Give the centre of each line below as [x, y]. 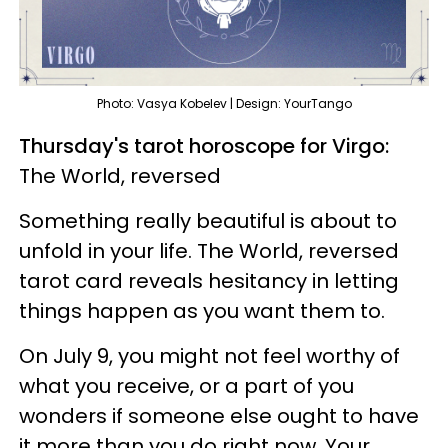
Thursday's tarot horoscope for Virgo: [204, 145]
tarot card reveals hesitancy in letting [209, 280]
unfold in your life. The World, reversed [209, 250]
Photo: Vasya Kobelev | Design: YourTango [224, 103]
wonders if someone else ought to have [219, 415]
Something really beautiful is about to [208, 220]
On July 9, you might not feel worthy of [209, 355]
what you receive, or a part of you [186, 385]
